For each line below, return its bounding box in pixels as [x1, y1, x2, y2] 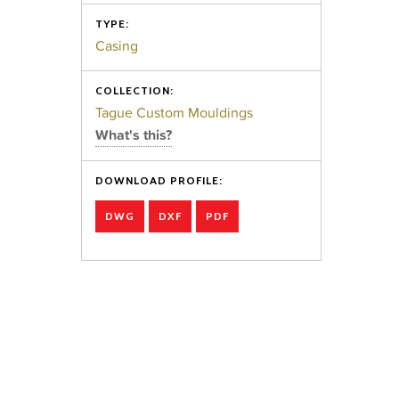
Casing [95, 35, 139, 56]
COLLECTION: [95, 84, 175, 97]
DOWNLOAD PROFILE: [95, 174, 224, 187]
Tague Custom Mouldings [95, 102, 254, 123]
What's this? [95, 124, 173, 145]
